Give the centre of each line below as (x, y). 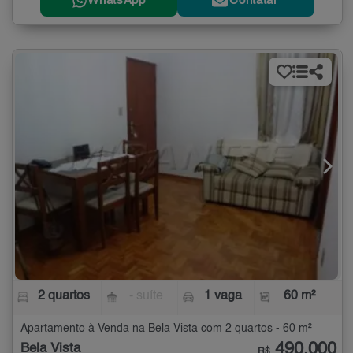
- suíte (147, 296)
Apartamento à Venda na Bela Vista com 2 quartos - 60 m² (166, 328)
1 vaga (223, 296)
